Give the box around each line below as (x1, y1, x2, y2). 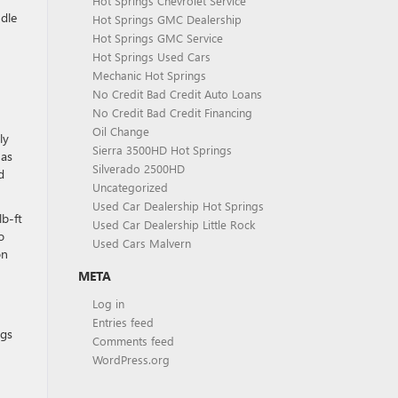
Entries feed (92, 314, 154, 330)
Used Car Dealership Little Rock (92, 217, 255, 232)
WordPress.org (92, 352, 170, 367)
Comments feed (92, 333, 174, 348)
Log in (92, 296, 124, 311)
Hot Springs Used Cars (92, 49, 211, 64)
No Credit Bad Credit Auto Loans (92, 86, 262, 101)
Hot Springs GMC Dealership (92, 12, 242, 27)
